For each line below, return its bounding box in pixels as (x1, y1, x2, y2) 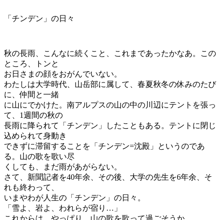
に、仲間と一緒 (4, 90, 59, 99)
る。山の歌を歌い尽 (4, 152, 75, 161)
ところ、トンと (4, 59, 59, 68)
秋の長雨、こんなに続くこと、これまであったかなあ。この (4, 49, 216, 58)
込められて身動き (4, 132, 67, 140)
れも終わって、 (4, 183, 59, 192)
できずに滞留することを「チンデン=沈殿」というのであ (4, 142, 205, 151)
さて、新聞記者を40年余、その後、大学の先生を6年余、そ (4, 173, 212, 182)
